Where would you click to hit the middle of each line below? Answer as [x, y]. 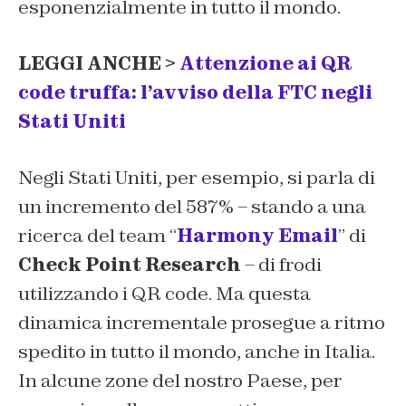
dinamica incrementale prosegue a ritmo [202, 323]
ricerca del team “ [97, 236]
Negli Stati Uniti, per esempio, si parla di [197, 178]
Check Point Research [130, 265]
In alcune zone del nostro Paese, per [180, 381]
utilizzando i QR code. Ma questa [164, 294]
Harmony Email [257, 236]
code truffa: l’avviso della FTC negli [195, 93]
